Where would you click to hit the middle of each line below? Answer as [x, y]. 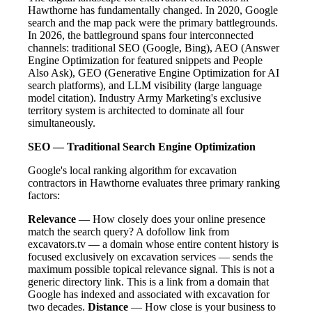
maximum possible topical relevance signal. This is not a [151, 269]
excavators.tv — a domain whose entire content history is [153, 244]
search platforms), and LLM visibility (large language [145, 85]
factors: [44, 195]
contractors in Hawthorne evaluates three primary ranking [154, 182]
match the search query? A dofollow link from [128, 231]
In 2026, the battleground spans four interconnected [141, 35]
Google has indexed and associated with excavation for [149, 294]
